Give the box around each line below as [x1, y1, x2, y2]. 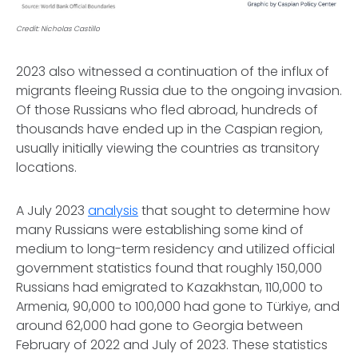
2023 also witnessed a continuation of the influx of [16, 62, 329, 82]
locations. [16, 158, 80, 177]
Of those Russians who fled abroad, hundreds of [16, 101, 318, 120]
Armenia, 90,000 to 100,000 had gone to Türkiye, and [16, 297, 340, 316]
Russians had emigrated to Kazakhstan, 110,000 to [16, 278, 323, 297]
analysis [88, 201, 138, 221]
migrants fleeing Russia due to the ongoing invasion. [16, 82, 342, 101]
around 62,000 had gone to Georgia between [16, 316, 303, 336]
